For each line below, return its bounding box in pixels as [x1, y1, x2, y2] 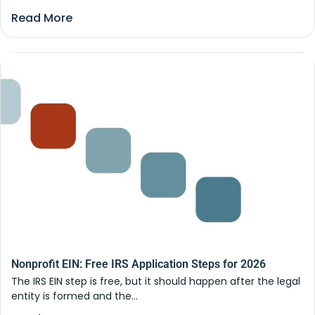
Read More [11, 10, 72, 27]
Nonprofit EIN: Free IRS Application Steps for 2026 [11, 257, 266, 271]
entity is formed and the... [11, 289, 138, 304]
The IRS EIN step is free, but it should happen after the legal [11, 274, 300, 289]
